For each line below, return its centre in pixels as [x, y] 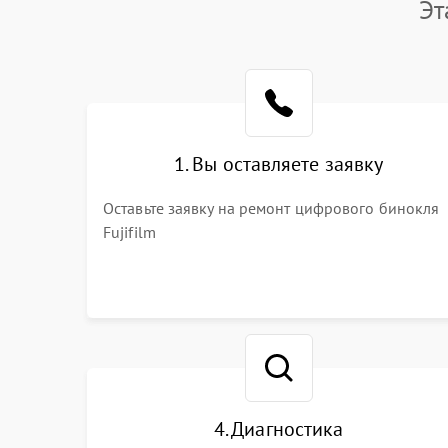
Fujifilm [129, 232]
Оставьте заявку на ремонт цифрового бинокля [271, 208]
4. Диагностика [278, 429]
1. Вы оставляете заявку [279, 164]
